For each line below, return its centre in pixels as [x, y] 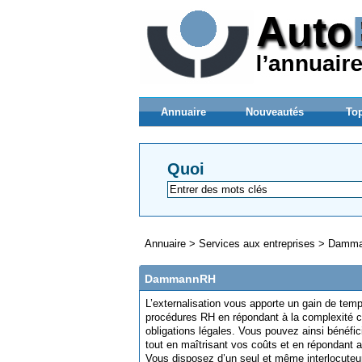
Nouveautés [274, 112]
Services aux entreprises [257, 244]
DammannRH [180, 279]
